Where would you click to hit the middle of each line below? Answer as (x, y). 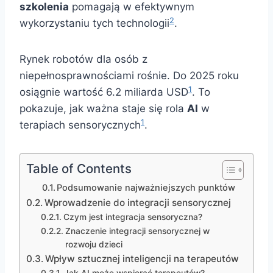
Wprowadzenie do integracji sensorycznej (138, 203)
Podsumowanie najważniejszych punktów (146, 188)
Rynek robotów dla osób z (83, 59)
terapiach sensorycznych (80, 125)
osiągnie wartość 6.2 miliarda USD (104, 92)
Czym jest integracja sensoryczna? (133, 217)
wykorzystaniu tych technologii (94, 23)
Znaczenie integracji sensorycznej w (137, 231)
